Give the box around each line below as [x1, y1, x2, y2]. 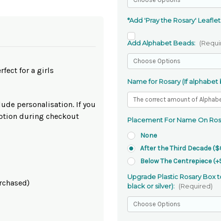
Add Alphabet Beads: [127, 38, 197, 47]
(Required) [178, 182, 213, 190]
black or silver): [127, 182, 176, 190]
